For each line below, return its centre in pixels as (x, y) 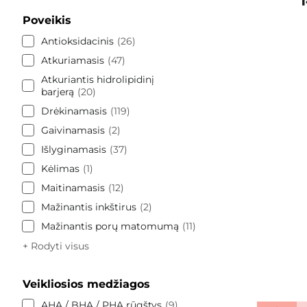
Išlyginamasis (74, 149)
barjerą (58, 91)
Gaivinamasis (73, 130)
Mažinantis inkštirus (89, 207)
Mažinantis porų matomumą (110, 226)
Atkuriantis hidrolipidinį (98, 79)
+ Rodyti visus (56, 246)
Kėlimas (60, 168)
